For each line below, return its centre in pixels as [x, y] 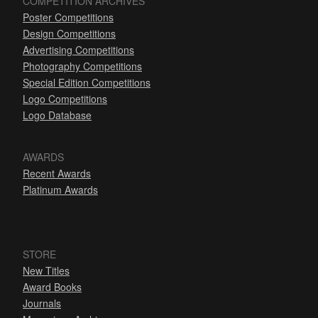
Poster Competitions [68, 17]
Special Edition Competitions [87, 83]
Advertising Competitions [78, 50]
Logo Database [57, 115]
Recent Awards [57, 174]
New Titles [46, 271]
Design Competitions [69, 34]
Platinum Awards [60, 190]
